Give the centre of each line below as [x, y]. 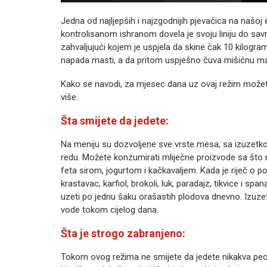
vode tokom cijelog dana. [110, 210]
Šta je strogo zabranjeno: [123, 233]
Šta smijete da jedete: [115, 121]
